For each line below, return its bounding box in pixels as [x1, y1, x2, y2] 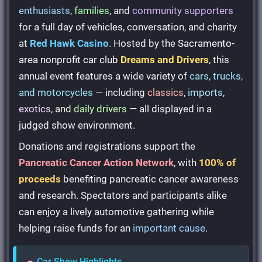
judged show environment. [19, 119, 136, 131]
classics [147, 86, 184, 98]
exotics [19, 102, 51, 115]
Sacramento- [178, 37, 235, 49]
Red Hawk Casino [30, 37, 109, 49]
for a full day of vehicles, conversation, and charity [19, 20, 237, 33]
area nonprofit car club [19, 53, 119, 65]
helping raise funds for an [19, 222, 133, 234]
